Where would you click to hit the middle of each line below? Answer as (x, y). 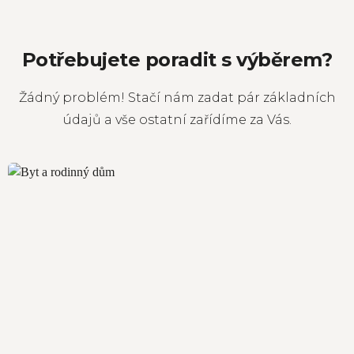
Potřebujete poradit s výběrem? (177, 60)
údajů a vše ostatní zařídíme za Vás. (177, 120)
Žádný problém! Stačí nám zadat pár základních (177, 98)
